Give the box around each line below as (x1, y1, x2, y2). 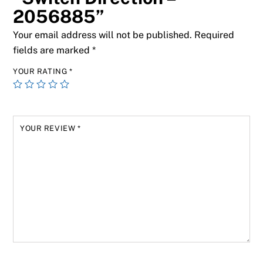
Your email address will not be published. (13, 29, 193, 41)
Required (194, 29, 235, 41)
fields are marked (13, 45, 93, 56)
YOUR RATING (13, 67, 69, 76)
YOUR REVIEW (20, 124, 77, 133)
